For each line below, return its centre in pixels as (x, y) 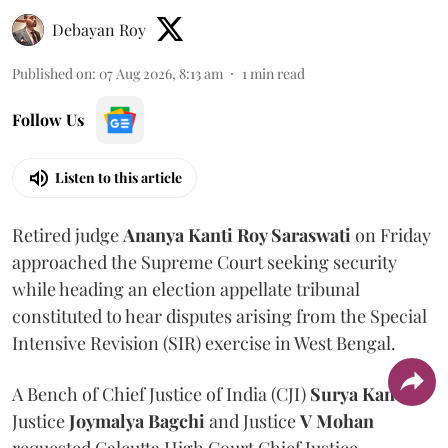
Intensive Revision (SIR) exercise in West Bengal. (204, 342)
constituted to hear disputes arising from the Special (219, 315)
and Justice (252, 420)
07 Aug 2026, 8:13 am (161, 73)
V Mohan (337, 420)
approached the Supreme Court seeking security (204, 261)
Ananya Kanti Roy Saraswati (237, 234)
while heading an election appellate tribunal (186, 288)
